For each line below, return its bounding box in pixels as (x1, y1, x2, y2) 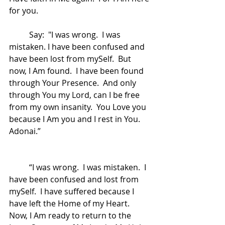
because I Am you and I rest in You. (9, 114, 144, 125)
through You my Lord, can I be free (9, 89, 142, 100)
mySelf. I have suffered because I (9, 186, 136, 197)
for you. (9, 5, 42, 16)
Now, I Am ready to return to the (9, 210, 133, 221)
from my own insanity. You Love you (9, 101, 148, 113)
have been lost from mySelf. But (9, 53, 133, 64)
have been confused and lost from (9, 174, 141, 185)
